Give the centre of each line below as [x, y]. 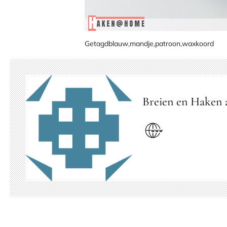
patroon [168, 43]
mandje [142, 43]
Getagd [97, 43]
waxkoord [198, 43]
